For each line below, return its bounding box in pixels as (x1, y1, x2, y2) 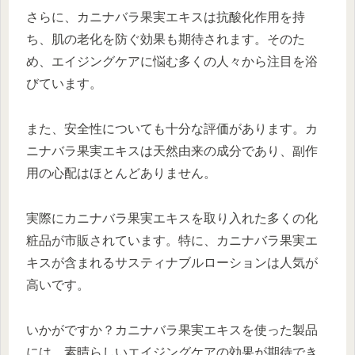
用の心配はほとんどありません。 (26, 166, 216, 180)
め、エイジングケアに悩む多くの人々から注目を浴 (26, 55, 318, 69)
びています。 (26, 77, 102, 91)
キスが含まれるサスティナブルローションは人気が (26, 255, 318, 269)
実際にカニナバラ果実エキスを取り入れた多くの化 (26, 211, 318, 225)
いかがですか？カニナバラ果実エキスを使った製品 (26, 323, 318, 337)
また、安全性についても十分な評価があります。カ (26, 121, 318, 136)
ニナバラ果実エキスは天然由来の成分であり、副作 (26, 143, 318, 158)
